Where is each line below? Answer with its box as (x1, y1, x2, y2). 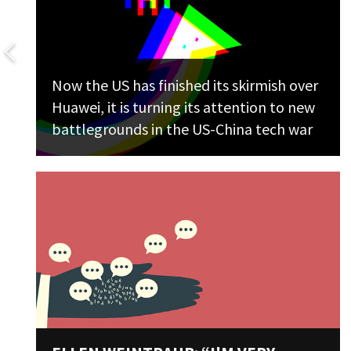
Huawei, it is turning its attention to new (52, 97, 315, 117)
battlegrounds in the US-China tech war (52, 119, 313, 139)
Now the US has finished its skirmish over (52, 75, 318, 95)
